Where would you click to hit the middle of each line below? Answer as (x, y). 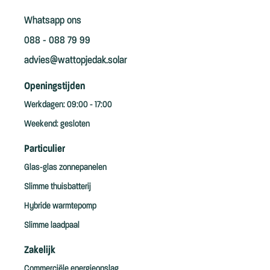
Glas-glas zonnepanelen (65, 167)
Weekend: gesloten (57, 124)
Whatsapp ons (53, 20)
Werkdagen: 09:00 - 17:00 (68, 105)
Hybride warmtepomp (60, 206)
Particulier (45, 149)
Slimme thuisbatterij (58, 187)
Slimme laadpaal (52, 225)
